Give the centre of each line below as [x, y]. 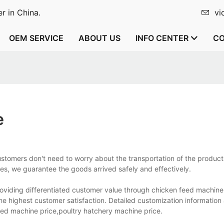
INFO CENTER [162, 38]
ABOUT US [99, 38]
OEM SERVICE [36, 38]
